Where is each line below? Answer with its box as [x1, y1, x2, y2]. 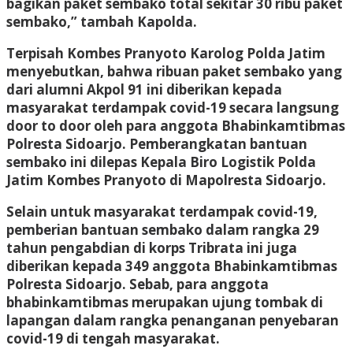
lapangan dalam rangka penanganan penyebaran [6, 310, 339, 329]
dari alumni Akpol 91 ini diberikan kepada [6, 80, 282, 98]
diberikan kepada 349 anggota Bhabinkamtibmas [6, 256, 337, 275]
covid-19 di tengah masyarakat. [6, 329, 220, 347]
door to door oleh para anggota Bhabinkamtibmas [6, 116, 345, 135]
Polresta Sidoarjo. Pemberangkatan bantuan [6, 134, 307, 153]
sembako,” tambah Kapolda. [6, 12, 197, 31]
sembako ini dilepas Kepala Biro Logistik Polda [6, 152, 316, 171]
